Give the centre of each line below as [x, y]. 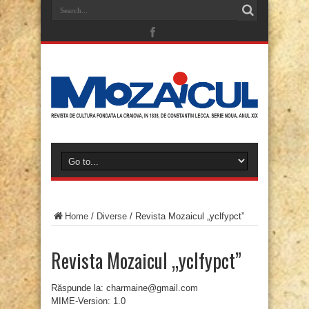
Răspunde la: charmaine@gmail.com [124, 288]
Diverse [112, 217]
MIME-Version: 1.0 [88, 301]
